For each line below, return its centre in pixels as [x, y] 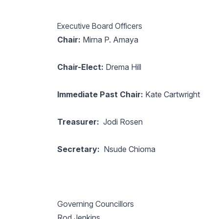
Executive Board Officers [99, 26]
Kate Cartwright [171, 94]
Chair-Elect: [80, 67]
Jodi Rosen [123, 122]
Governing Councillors [95, 204]
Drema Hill [123, 67]
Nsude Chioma [129, 149]
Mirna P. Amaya [109, 40]
